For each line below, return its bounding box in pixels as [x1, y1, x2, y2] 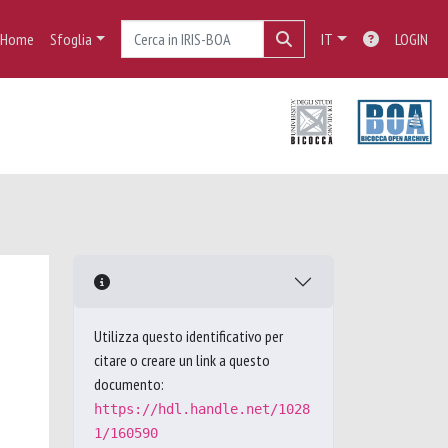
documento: [94, 374, 164, 394]
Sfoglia [49, 29, 92, 49]
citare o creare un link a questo [94, 350, 270, 370]
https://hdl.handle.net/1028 [94, 401, 310, 417]
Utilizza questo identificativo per [94, 326, 283, 346]
